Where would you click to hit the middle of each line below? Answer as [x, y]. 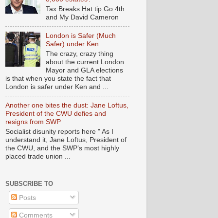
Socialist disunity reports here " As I [59, 132]
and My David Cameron [82, 17]
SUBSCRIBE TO [29, 184]
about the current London [85, 62]
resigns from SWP [33, 122]
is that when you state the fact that [58, 79]
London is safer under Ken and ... [57, 87]
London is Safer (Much [81, 36]
